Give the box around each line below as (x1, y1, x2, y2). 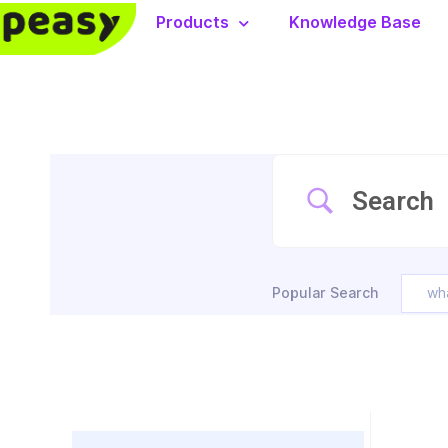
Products (155, 13, 229, 32)
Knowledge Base (288, 13, 421, 32)
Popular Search (272, 285, 378, 301)
